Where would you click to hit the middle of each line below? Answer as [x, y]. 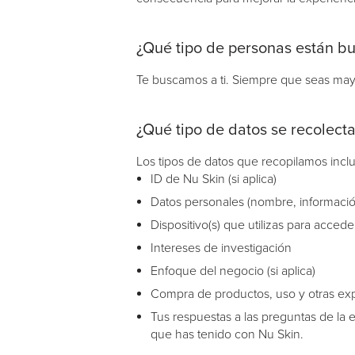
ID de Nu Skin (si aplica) [214, 179]
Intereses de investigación [221, 248]
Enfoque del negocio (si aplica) [233, 271]
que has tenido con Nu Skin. [227, 334]
